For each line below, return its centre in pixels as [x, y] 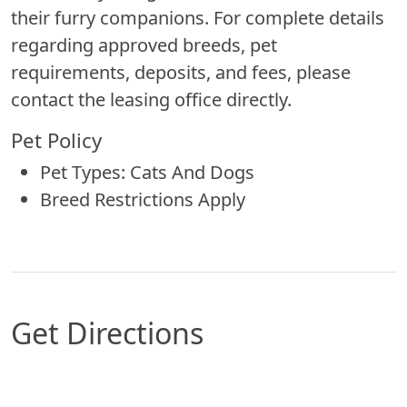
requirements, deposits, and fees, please [181, 72]
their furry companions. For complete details [198, 17]
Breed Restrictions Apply [143, 199]
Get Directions [107, 333]
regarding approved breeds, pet [144, 45]
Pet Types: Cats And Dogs [147, 172]
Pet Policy [56, 139]
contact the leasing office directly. [151, 99]
